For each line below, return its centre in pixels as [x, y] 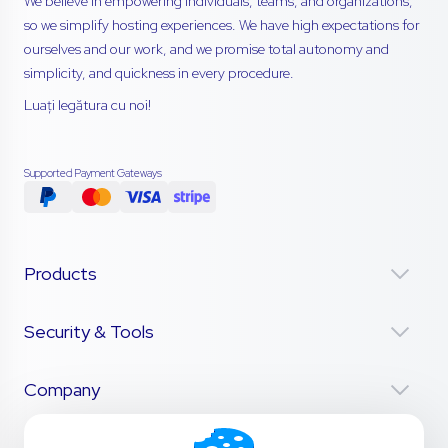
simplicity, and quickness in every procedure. [159, 73]
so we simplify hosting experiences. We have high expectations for [222, 25]
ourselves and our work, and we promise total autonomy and [206, 49]
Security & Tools [89, 332]
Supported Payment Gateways [93, 173]
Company [62, 390]
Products [60, 274]
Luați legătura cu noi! [87, 105]
